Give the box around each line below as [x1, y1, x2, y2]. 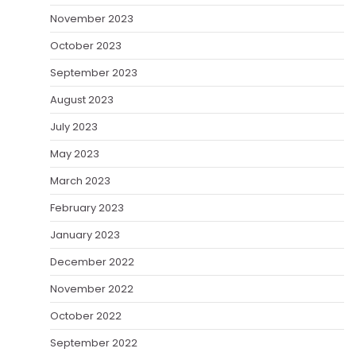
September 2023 [50, 64, 137, 80]
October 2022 [50, 308, 122, 323]
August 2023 [50, 91, 114, 107]
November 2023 [50, 10, 133, 26]
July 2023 [50, 118, 98, 134]
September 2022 [50, 335, 137, 350]
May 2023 [50, 145, 99, 161]
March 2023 [50, 172, 110, 188]
